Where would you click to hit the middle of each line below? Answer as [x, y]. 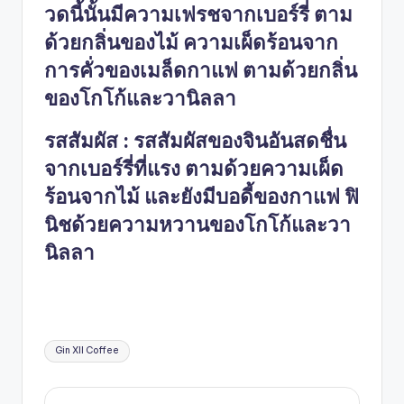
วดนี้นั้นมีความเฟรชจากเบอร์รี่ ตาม [198, 15]
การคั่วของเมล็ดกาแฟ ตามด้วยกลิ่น [201, 71]
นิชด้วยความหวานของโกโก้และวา [197, 225]
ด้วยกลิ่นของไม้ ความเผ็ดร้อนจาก [191, 43]
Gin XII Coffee [87, 351]
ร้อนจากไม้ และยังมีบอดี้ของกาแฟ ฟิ [202, 197]
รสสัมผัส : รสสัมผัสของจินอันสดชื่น [195, 141]
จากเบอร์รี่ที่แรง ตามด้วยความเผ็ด [194, 169]
